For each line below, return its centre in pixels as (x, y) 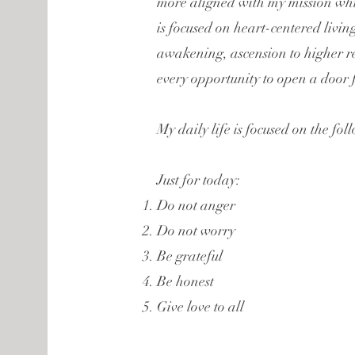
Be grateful (189, 256)
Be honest (185, 281)
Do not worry (196, 231)
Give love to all (200, 307)
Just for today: (198, 180)
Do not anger (196, 205)
